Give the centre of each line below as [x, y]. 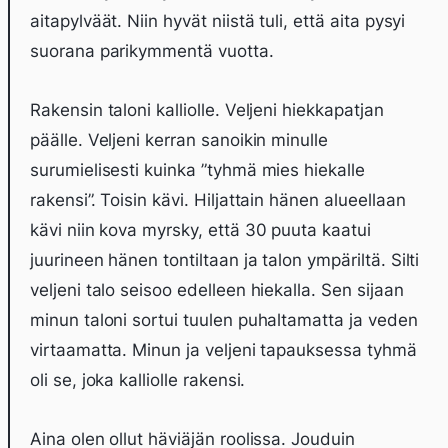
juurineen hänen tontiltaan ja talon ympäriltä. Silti [225, 260]
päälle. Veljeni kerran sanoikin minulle [179, 140]
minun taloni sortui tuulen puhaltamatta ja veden [224, 320]
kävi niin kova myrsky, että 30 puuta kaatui [200, 230]
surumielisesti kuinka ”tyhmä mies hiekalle [197, 170]
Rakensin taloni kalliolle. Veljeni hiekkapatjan [207, 110]
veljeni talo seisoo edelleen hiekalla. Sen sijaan [217, 290]
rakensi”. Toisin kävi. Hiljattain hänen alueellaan [218, 200]
